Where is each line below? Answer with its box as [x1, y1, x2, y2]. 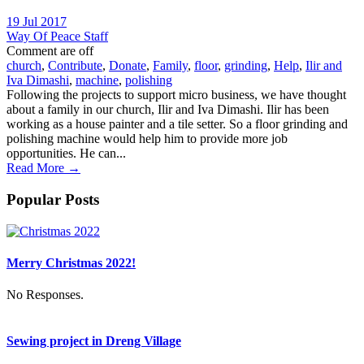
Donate [109, 58, 146, 73]
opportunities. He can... [6, 146, 126, 161]
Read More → [6, 161, 80, 175]
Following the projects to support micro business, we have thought [6, 88, 346, 102]
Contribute [48, 58, 102, 73]
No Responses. [6, 288, 84, 302]
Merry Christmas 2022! [6, 255, 136, 270]
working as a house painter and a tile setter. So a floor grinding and [6, 117, 348, 132]
